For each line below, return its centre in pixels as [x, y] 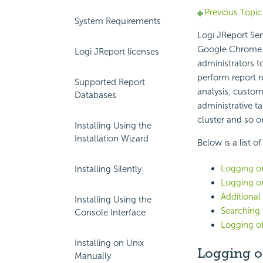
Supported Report [110, 82]
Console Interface [110, 213]
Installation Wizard [112, 139]
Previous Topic [233, 13]
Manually [93, 256]
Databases [95, 95]
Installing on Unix [109, 243]
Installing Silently [108, 169]
